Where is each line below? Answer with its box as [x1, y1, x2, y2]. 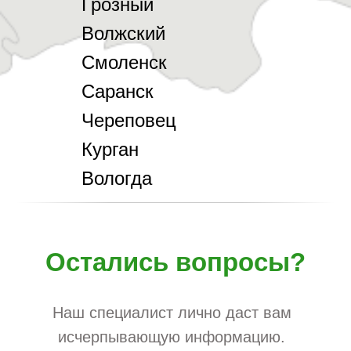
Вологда [81, 167, 152, 189]
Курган [81, 138, 139, 160]
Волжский [81, 22, 165, 44]
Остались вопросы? [45, 247, 306, 277]
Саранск [81, 80, 154, 102]
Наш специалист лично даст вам [52, 303, 291, 321]
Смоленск [81, 51, 167, 73]
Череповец [81, 109, 176, 131]
